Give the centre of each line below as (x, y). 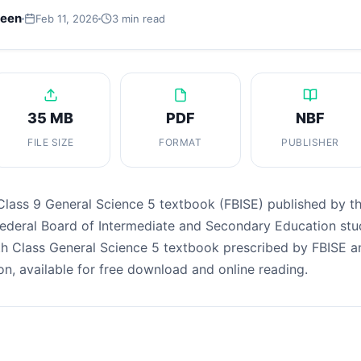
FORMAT (180, 142)
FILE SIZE (51, 142)
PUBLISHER (310, 142)
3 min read (139, 19)
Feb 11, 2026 (67, 19)
